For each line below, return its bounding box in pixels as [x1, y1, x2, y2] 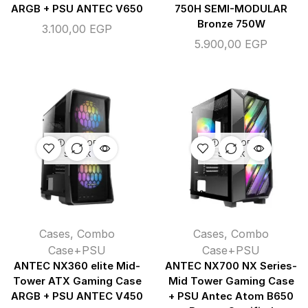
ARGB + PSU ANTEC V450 [11, 290, 143, 303]
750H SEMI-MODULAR [175, 3, 287, 16]
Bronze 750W [197, 18, 265, 31]
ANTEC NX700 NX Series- [165, 260, 297, 273]
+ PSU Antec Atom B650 [168, 290, 294, 303]
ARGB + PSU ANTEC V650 [11, 3, 143, 16]
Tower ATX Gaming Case [12, 275, 142, 288]
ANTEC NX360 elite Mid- [14, 260, 140, 273]
